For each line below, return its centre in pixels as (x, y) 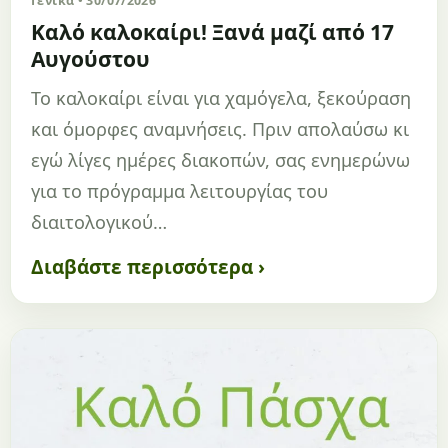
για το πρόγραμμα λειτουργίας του (179, 191)
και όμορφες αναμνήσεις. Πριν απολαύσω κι (220, 129)
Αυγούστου (90, 59)
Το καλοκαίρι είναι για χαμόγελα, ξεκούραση (221, 98)
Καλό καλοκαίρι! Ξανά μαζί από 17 (212, 32)
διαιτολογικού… (99, 222)
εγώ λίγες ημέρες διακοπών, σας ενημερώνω (220, 160)
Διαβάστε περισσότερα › (148, 267)
